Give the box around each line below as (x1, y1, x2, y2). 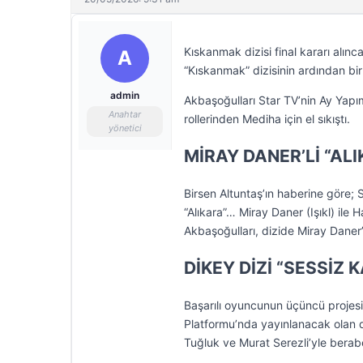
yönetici (108, 122, 142, 134)
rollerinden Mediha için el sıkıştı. (184, 112, 350, 126)
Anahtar (109, 109, 141, 120)
